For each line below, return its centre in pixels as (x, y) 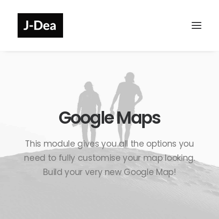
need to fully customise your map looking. (109, 158)
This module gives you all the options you (109, 144)
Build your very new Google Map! (109, 172)
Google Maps (109, 118)
